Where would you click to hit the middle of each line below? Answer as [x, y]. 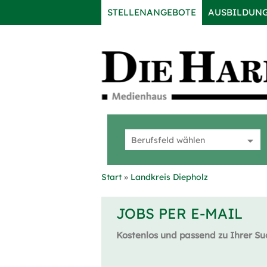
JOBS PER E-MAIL [179, 213]
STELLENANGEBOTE [152, 12]
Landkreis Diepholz [169, 177]
